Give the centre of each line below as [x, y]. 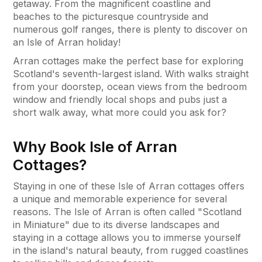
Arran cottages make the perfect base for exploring [128, 61]
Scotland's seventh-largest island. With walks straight [131, 73]
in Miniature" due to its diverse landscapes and [116, 224]
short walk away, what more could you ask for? [121, 112]
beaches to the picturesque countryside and [111, 16]
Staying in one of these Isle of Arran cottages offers [129, 186]
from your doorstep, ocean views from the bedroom [130, 86]
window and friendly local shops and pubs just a [120, 99]
